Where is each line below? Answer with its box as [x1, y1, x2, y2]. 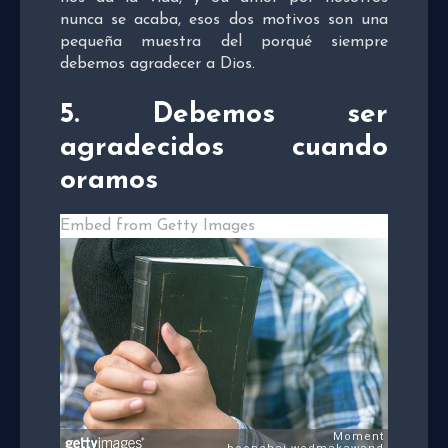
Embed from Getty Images [60, 217, 255, 234]
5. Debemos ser [60, 100, 388, 129]
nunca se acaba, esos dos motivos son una [60, 11, 388, 28]
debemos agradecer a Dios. [60, 55, 255, 72]
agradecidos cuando [60, 133, 388, 162]
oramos [60, 166, 158, 195]
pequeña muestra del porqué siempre [60, 33, 388, 50]
